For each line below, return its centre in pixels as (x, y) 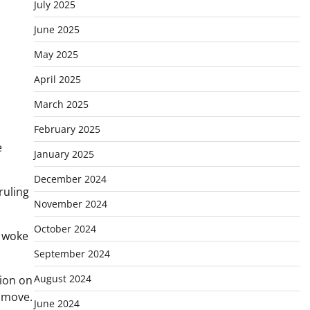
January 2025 (64, 154)
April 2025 (57, 79)
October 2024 (65, 229)
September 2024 (72, 254)
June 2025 (56, 29)
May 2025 (56, 54)
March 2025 (61, 104)
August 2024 (62, 279)
